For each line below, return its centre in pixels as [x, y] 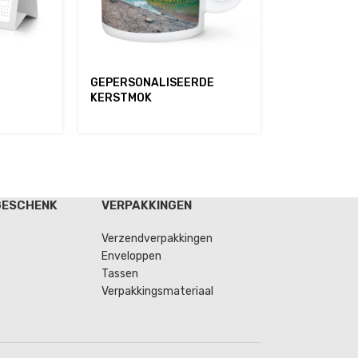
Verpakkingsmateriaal [158, 291]
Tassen [120, 274]
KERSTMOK [121, 98]
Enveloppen [132, 256]
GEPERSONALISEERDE [152, 83]
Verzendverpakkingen [157, 239]
